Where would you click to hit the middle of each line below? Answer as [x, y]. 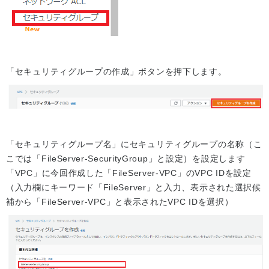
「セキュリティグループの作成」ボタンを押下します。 [116, 72]
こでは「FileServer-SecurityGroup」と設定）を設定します [126, 159]
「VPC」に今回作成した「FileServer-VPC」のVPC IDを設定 [129, 173]
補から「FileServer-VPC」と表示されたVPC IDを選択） [120, 202]
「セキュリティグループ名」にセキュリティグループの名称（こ [134, 144]
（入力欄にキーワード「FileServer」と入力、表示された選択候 [134, 188]
